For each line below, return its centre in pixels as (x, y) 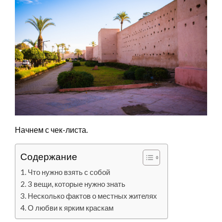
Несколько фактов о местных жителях (93, 195)
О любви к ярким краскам (71, 207)
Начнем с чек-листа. (51, 129)
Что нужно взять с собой (69, 172)
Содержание (49, 156)
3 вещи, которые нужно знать (77, 184)
